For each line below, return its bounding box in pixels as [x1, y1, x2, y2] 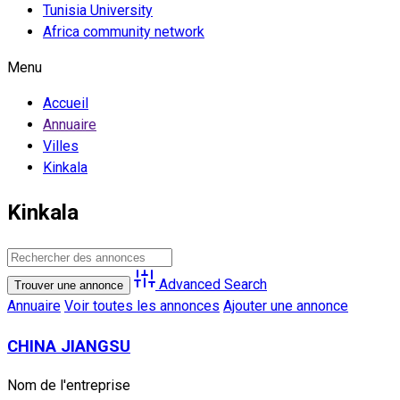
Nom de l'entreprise [7, 377, 130, 395]
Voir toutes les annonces [64, 296, 220, 314]
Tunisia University [43, 2, 153, 19]
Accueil [43, 95, 88, 112]
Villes [43, 137, 79, 154]
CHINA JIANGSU [7, 336, 130, 356]
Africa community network [43, 23, 204, 40]
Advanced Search [159, 275, 267, 293]
